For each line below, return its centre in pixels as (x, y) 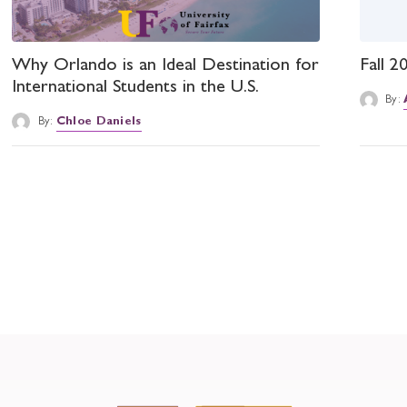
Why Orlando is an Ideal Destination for (166, 66)
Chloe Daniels (99, 122)
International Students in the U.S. (136, 88)
